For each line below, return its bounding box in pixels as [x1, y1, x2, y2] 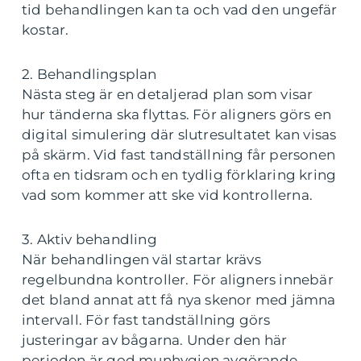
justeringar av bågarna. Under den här [22, 332, 288, 349]
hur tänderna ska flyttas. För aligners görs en [22, 106, 332, 123]
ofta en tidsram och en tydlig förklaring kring [22, 167, 337, 184]
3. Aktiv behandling [22, 231, 157, 248]
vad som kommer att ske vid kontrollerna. [22, 187, 313, 204]
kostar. [22, 22, 69, 39]
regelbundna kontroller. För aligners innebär [22, 272, 334, 288]
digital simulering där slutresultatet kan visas [22, 127, 337, 143]
